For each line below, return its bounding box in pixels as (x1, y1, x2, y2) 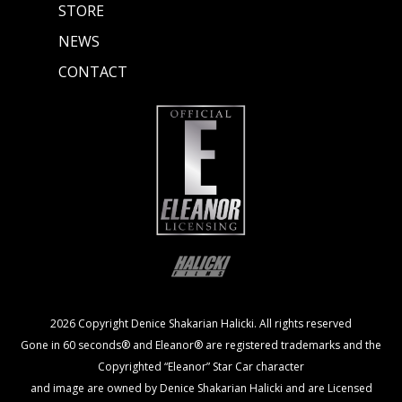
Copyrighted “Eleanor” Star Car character (98, 358, 304, 374)
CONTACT (57, 61, 127, 82)
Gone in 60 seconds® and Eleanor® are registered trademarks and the (21, 336, 381, 353)
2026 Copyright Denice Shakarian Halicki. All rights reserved (50, 315, 352, 331)
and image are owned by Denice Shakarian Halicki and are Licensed (30, 380, 372, 396)
